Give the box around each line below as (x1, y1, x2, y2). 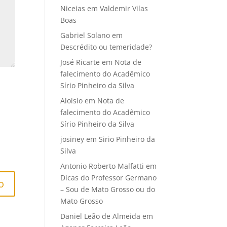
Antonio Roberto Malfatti (60, 161, 144, 171)
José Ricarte (60, 57, 100, 67)
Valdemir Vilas (100, 4, 148, 14)
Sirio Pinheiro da (99, 134, 156, 144)
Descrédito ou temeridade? (60, 42, 153, 52)
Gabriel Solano (60, 30, 110, 41)
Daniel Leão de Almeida (60, 211, 141, 221)
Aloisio (60, 96, 83, 106)
